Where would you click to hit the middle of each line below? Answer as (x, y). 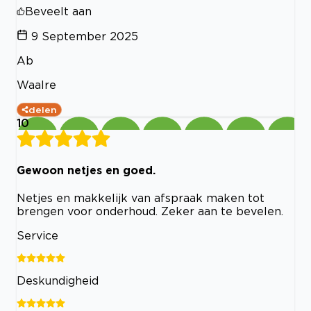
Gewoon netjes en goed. (86, 170)
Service (37, 235)
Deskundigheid (58, 280)
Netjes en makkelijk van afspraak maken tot (141, 197)
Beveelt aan (58, 11)
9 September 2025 (85, 36)
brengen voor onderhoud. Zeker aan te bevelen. (150, 211)
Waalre (36, 85)
